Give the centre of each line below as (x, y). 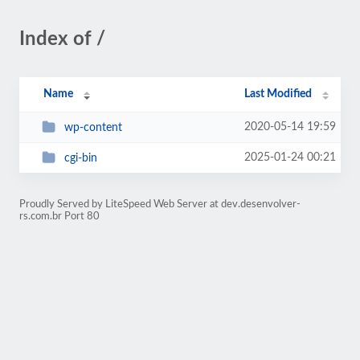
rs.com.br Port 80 (59, 216)
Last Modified (278, 94)
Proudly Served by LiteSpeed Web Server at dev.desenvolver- (160, 204)
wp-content (93, 127)
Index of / (62, 39)
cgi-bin (80, 158)
